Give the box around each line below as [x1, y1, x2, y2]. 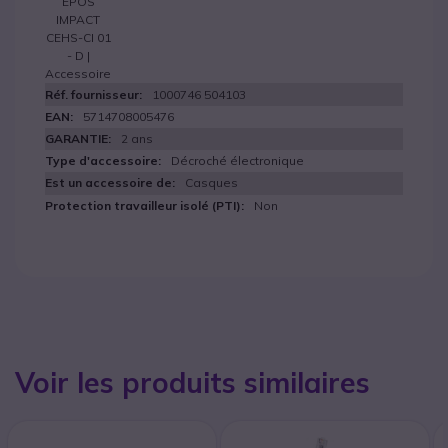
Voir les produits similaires [15, 365, 370, 400]
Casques [185, 175, 238, 190]
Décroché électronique [171, 153, 304, 168]
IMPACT [56, 12, 100, 27]
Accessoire [45, 66, 111, 81]
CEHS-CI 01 [45, 30, 111, 45]
